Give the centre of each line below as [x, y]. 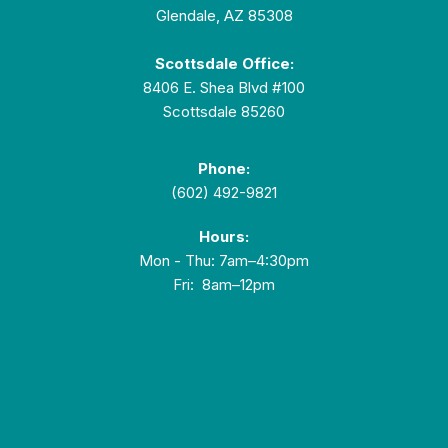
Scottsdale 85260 [224, 112]
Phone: [224, 169]
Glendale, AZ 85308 [224, 16]
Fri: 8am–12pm [224, 285]
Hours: [224, 237]
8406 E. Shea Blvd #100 [224, 88]
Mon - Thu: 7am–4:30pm [224, 261]
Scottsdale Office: [224, 64]
